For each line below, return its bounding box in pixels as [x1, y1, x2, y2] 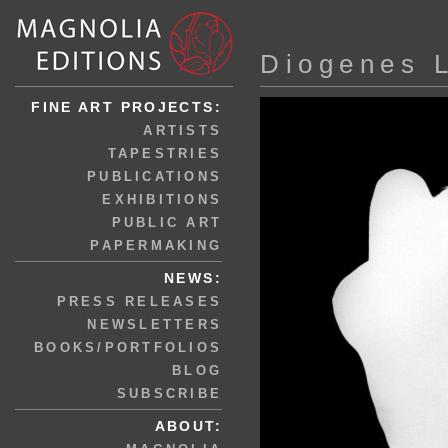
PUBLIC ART [111, 215, 222, 230]
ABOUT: [154, 418, 222, 434]
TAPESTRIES [107, 146, 222, 161]
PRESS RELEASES [56, 294, 222, 309]
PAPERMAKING [90, 238, 222, 253]
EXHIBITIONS [102, 192, 222, 207]
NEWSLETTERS [87, 317, 222, 332]
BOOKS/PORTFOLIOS [34, 340, 222, 355]
